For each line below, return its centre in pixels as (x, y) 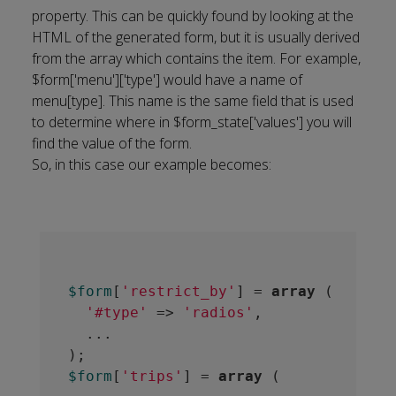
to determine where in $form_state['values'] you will (192, 122)
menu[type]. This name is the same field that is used (193, 101)
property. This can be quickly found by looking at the (193, 16)
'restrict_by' (178, 291)
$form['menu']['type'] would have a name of (167, 80)
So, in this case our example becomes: (152, 164)
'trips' (152, 376)
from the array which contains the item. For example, (196, 58)
